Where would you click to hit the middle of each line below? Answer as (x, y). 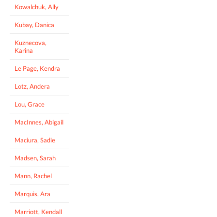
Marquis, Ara (32, 194)
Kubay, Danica (34, 24)
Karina (24, 50)
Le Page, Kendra (37, 68)
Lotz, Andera (32, 86)
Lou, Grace (30, 104)
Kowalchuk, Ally (37, 7)
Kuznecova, (31, 42)
